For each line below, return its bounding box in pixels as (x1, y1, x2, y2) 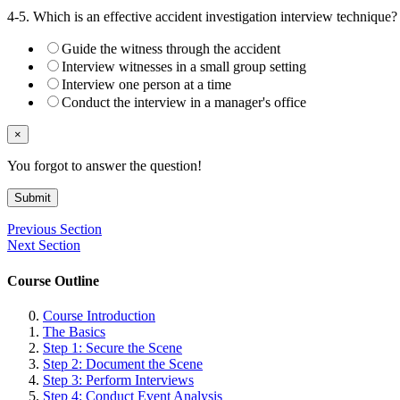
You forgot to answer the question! (7, 158, 202, 174)
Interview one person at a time (62, 77, 231, 93)
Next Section (7, 237, 80, 254)
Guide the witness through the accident (62, 41, 280, 57)
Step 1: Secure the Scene (43, 340, 182, 355)
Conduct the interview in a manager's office (62, 95, 306, 111)
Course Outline (7, 272, 99, 288)
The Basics (43, 324, 105, 339)
